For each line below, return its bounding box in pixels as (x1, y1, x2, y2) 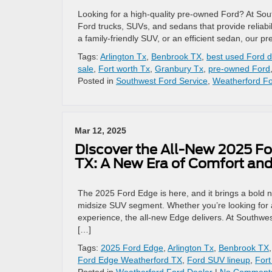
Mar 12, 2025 (75, 126, 126, 135)
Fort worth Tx (98, 64, 150, 73)
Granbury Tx (155, 64, 203, 73)
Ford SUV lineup (187, 255, 250, 265)
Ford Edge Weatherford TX (78, 255, 182, 265)
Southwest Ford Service (116, 76, 208, 86)
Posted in (78, 76, 116, 86)
